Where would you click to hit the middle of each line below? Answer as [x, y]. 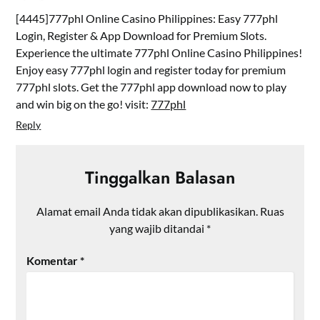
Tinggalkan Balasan [160, 177]
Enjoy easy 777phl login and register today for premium [151, 69]
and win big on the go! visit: [84, 104]
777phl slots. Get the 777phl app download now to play [151, 86]
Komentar [54, 260]
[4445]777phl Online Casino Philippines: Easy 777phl [147, 18]
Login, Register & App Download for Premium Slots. [141, 35]
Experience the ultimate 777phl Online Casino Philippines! [159, 52]
